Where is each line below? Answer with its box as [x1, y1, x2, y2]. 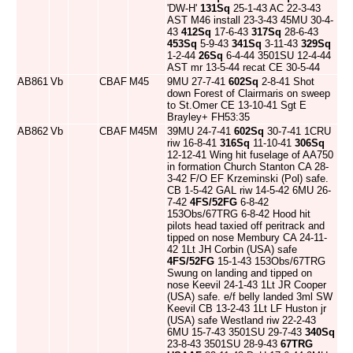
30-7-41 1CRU [264, 125, 331, 137]
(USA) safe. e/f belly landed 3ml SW [167, 291, 333, 303]
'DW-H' [167, 2, 200, 14]
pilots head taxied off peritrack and [167, 220, 325, 232]
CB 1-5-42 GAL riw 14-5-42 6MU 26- [167, 184, 331, 196]
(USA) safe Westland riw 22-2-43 [167, 314, 316, 326]
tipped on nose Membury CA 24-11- [167, 232, 327, 243]
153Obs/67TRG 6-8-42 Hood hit [167, 208, 310, 220]
